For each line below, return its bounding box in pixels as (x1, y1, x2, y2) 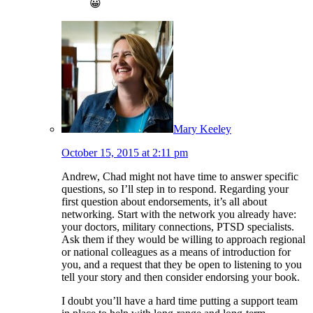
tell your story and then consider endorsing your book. (61, 270, 300, 283)
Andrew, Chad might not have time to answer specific (61, 170, 298, 182)
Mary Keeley (173, 122, 231, 135)
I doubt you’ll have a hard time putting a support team (61, 294, 298, 307)
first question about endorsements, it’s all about (61, 195, 267, 208)
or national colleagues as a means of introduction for (61, 245, 291, 258)
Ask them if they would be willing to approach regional (61, 233, 305, 245)
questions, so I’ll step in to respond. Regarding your (61, 182, 289, 195)
